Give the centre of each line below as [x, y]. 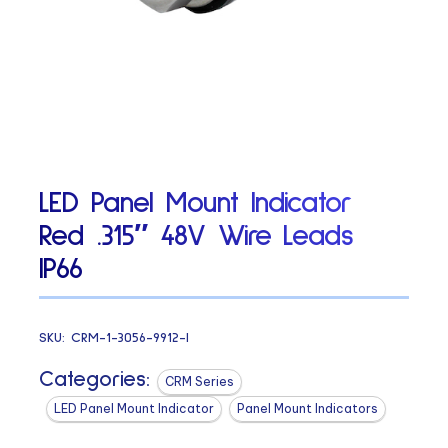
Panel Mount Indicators [308, 408]
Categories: [95, 379]
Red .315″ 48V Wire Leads [196, 236]
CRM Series [200, 381]
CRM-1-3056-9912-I [130, 337]
